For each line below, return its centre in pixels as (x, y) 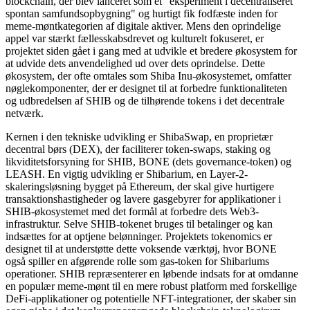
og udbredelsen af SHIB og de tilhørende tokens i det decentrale (145, 100)
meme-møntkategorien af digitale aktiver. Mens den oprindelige (143, 26)
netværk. (25, 113)
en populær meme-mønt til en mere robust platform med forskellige (151, 286)
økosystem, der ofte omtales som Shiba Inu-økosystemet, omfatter (148, 75)
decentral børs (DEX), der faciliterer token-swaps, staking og (138, 149)
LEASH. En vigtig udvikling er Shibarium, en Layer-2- (127, 174)
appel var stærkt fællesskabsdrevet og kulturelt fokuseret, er (135, 38)
